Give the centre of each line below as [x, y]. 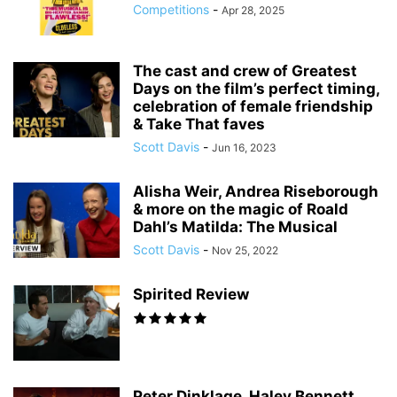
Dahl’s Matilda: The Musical [235, 227]
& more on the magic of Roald [241, 209]
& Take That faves [199, 124]
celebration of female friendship [253, 106]
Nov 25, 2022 [245, 250]
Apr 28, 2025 [253, 10]
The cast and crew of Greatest [245, 71]
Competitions [171, 9]
